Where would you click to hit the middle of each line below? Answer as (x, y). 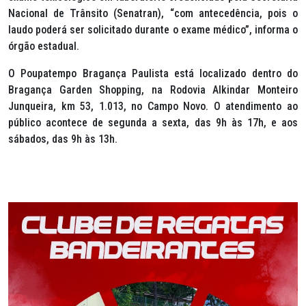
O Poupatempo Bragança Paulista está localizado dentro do (153, 74)
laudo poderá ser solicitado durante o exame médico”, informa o (153, 30)
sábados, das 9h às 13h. (64, 139)
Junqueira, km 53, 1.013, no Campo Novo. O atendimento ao (153, 107)
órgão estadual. (44, 46)
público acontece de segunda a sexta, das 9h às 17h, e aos (153, 123)
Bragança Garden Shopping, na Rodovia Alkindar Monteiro (153, 90)
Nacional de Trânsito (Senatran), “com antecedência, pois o (153, 14)
